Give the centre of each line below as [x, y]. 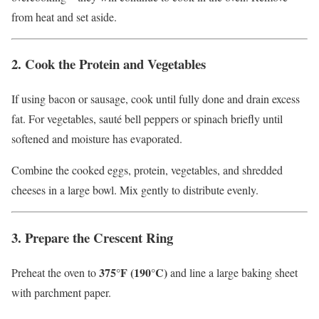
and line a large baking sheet [232, 272]
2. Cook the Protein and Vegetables [109, 64]
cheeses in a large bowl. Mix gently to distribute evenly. [135, 190]
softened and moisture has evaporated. [97, 139]
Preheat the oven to [55, 272]
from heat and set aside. [64, 16]
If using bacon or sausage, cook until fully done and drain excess [156, 99]
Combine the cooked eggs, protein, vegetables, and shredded [147, 170]
